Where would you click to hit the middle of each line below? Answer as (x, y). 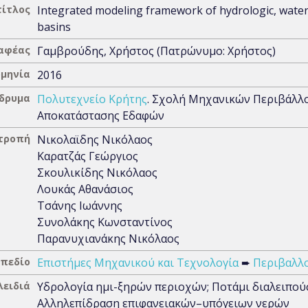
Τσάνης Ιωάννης (80, 206)
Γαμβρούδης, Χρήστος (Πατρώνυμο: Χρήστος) (156, 51)
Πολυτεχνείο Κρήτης (92, 99)
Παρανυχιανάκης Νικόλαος (108, 239)
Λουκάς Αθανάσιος (85, 189)
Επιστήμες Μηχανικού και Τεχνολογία (138, 263)
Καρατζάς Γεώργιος (88, 156)
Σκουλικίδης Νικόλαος (97, 173)
